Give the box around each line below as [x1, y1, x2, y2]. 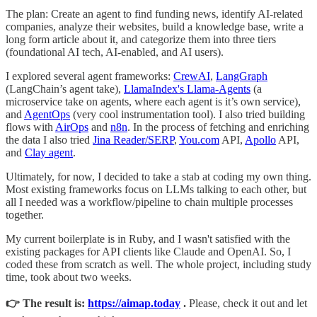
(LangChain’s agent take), [6, 83, 124, 96]
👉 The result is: [6, 297, 88, 310]
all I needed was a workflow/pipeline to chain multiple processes [6, 196, 293, 209]
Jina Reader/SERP [93, 134, 174, 146]
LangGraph [216, 70, 267, 83]
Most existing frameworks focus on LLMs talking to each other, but [6, 183, 306, 196]
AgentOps [24, 108, 70, 121]
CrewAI [173, 70, 210, 83]
